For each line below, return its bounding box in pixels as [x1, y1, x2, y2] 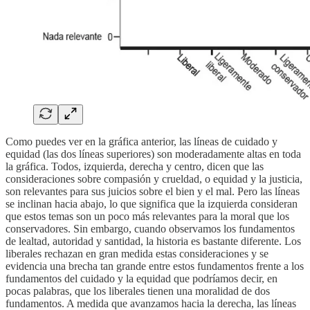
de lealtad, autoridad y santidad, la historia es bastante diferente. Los [6, 235, 301, 248]
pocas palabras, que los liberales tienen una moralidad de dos [6, 285, 270, 298]
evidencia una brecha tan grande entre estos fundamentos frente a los [6, 260, 304, 273]
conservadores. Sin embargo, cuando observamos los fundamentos [6, 223, 295, 235]
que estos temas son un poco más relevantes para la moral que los [6, 210, 289, 223]
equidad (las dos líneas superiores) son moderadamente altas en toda [6, 148, 301, 161]
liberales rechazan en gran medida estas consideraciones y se [6, 248, 268, 260]
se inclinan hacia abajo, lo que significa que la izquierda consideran [6, 198, 298, 210]
